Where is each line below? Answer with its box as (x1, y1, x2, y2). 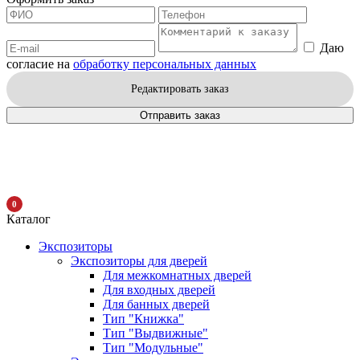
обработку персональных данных (73, 57, 256, 71)
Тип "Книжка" (103, 312, 184, 325)
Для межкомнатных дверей (103, 268, 252, 282)
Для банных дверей (103, 297, 210, 311)
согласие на (6, 57, 73, 71)
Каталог (6, 212, 51, 226)
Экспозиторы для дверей (71, 254, 207, 268)
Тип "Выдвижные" (103, 326, 208, 340)
